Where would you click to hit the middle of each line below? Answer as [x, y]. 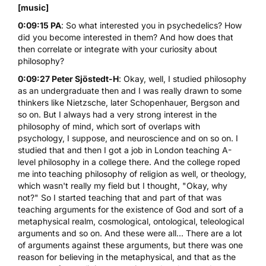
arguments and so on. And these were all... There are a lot [130, 233]
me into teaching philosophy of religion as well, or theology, [132, 173]
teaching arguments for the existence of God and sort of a [131, 209]
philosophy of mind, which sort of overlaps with [109, 126]
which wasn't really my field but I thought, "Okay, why [123, 185]
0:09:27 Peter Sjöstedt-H [68, 78]
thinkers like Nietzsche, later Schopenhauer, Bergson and [129, 102]
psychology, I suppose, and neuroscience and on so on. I [128, 138]
